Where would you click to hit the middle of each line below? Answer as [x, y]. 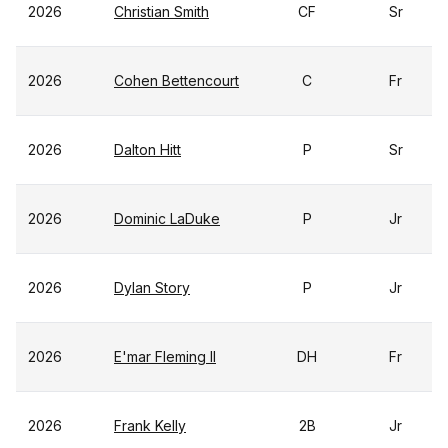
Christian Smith [161, 11]
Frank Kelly [150, 425]
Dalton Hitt [147, 149]
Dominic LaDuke [167, 218]
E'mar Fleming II [165, 356]
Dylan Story [152, 287]
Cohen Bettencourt [176, 80]
